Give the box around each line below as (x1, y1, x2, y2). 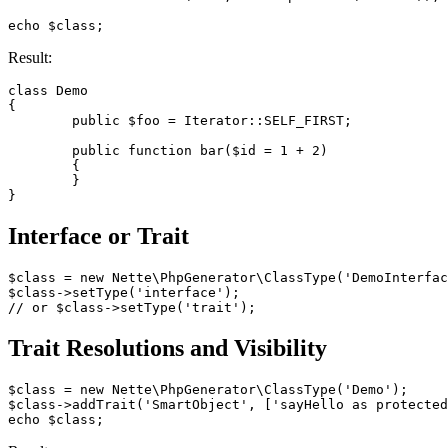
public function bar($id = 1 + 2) (8, 143, 72, 159)
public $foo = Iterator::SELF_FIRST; (8, 113, 72, 129)
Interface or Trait (8, 223, 189, 250)
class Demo (8, 83, 88, 99)
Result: (8, 49, 52, 67)
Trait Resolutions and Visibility (8, 334, 327, 361)
